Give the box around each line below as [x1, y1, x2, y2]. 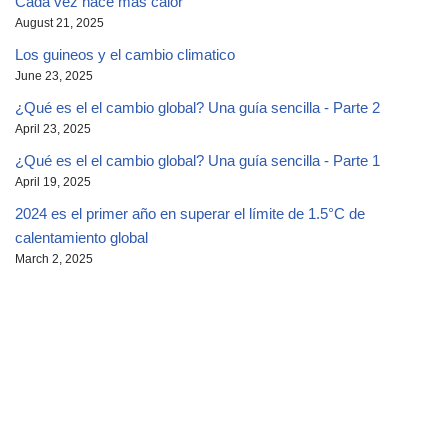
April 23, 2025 [15, 121, 91, 136]
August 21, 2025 [15, 15, 104, 30]
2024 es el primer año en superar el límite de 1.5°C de [15, 204, 365, 222]
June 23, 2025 [15, 68, 93, 83]
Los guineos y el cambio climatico [15, 45, 235, 63]
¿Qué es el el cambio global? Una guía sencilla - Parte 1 [15, 151, 380, 169]
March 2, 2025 [15, 251, 93, 266]
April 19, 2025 [15, 174, 91, 189]
